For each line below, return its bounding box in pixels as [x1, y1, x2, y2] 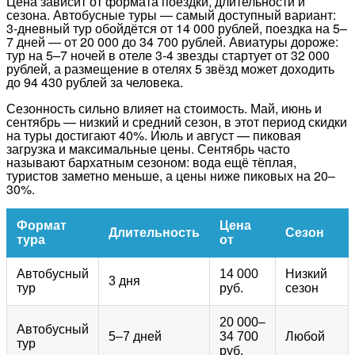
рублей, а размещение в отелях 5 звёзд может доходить [6, 59, 334, 78]
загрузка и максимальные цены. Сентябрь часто [6, 139, 290, 158]
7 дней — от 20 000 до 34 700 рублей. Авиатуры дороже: [6, 32, 338, 52]
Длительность [109, 226, 200, 240]
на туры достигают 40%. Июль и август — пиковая [6, 126, 301, 145]
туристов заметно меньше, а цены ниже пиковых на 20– [6, 166, 335, 185]
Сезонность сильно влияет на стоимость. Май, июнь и [6, 99, 322, 118]
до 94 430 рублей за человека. [6, 73, 183, 92]
